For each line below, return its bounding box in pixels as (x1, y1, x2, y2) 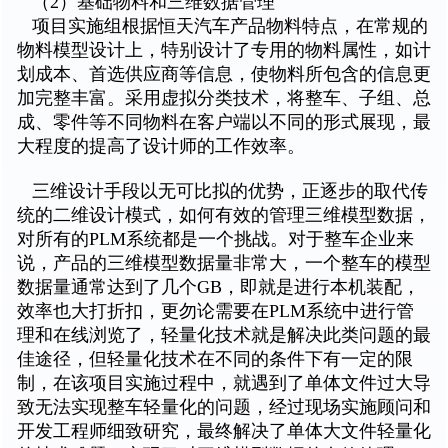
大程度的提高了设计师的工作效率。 (17, 136, 305, 157)
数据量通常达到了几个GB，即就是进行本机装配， (17, 277, 420, 298)
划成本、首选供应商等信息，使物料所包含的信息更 (17, 64, 431, 85)
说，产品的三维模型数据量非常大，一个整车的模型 (17, 253, 431, 274)
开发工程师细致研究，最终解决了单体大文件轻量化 (17, 421, 431, 442)
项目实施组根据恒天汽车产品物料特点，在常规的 (17, 16, 428, 37)
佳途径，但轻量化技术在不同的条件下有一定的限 (17, 349, 413, 370)
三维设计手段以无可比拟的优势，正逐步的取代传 (17, 181, 428, 202)
